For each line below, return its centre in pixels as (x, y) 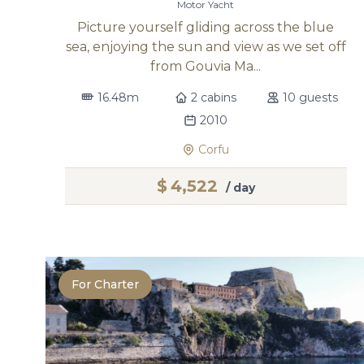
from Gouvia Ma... (206, 66)
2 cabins (214, 97)
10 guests (310, 97)
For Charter (105, 284)
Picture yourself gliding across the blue (206, 27)
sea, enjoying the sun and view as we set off (206, 47)
